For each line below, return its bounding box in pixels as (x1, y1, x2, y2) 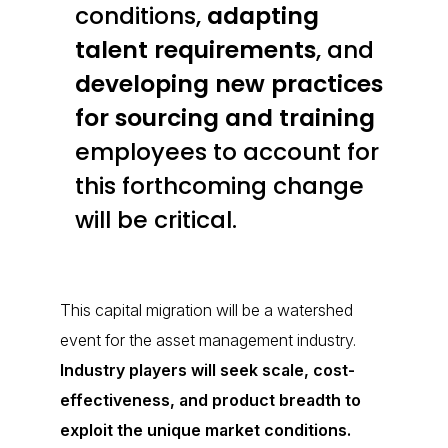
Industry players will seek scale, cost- (59, 359, 355, 380)
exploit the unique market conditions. (59, 419, 351, 440)
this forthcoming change (74, 168, 364, 202)
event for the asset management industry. (59, 329, 356, 350)
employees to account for (74, 134, 379, 168)
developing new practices (74, 66, 383, 100)
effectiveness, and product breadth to (59, 389, 361, 410)
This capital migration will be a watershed (59, 299, 353, 320)
